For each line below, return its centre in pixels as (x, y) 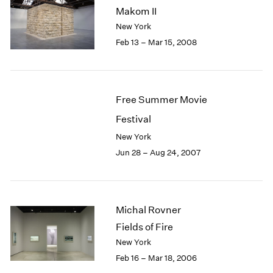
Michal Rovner (148, 210)
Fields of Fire (144, 227)
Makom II (136, 12)
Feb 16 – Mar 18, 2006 (156, 258)
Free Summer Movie (161, 100)
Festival (133, 119)
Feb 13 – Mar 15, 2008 (156, 43)
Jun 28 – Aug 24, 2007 (158, 153)
